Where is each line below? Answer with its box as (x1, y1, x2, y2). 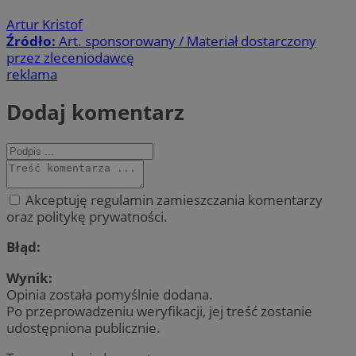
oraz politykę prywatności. (6, 207, 168, 226)
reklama (6, 64, 57, 83)
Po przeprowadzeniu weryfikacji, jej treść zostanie (6, 301, 312, 320)
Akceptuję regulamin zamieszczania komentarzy (22, 191, 323, 210)
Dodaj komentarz (6, 97, 184, 126)
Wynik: (6, 268, 52, 287)
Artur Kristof (6, 14, 83, 33)
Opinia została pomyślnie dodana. (6, 284, 213, 304)
